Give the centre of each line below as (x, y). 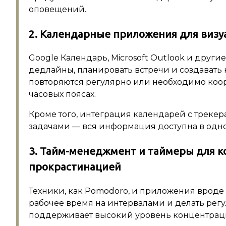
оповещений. (58, 9)
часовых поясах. (62, 94)
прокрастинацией (75, 167)
